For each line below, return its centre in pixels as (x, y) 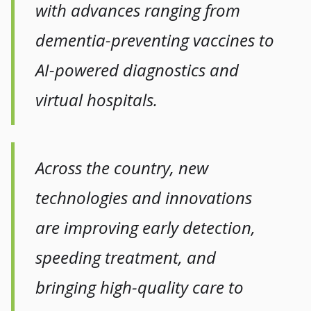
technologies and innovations (144, 198)
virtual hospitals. (97, 100)
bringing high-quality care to (140, 287)
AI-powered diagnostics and (137, 70)
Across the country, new (122, 168)
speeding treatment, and (126, 258)
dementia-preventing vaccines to (155, 40)
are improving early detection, (146, 228)
